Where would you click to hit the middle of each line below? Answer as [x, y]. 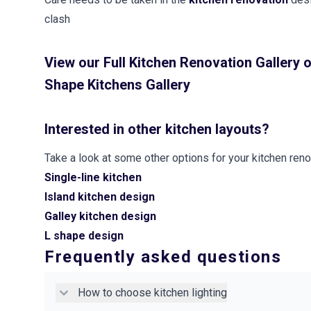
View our [74, 62]
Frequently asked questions [163, 257]
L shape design [84, 235]
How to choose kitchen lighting [152, 292]
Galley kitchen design [100, 216]
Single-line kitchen [93, 177]
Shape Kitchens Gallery [117, 84]
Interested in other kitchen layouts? [157, 129]
